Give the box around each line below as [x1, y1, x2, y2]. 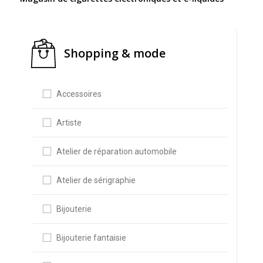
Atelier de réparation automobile [56, 147, 177, 156]
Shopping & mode [63, 45, 166, 61]
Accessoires [56, 89, 102, 99]
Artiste [56, 118, 82, 127]
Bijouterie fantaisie [56, 233, 126, 242]
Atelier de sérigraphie [56, 176, 136, 185]
